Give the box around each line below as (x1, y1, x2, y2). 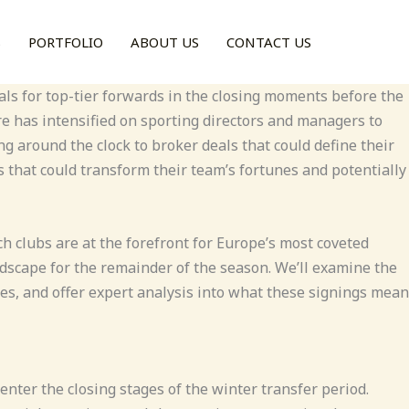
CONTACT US (226, 32, 311, 51)
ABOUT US (131, 32, 199, 51)
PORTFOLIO (28, 32, 103, 51)
